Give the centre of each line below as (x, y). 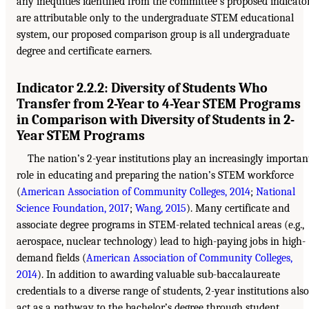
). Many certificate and (238, 208)
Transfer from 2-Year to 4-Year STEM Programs (159, 103)
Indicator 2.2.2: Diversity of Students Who (142, 88)
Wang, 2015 (161, 208)
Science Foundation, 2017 (73, 208)
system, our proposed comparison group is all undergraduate (153, 34)
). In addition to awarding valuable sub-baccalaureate (159, 274)
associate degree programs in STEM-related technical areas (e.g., (160, 225)
